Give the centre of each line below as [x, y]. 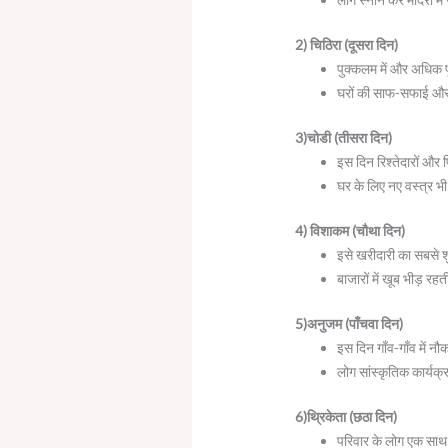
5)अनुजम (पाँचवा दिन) [349, 323]
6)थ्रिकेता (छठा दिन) [346, 416]
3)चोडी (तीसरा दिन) [344, 137]
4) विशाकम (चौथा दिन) [350, 230]
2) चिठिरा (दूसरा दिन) [347, 44]
